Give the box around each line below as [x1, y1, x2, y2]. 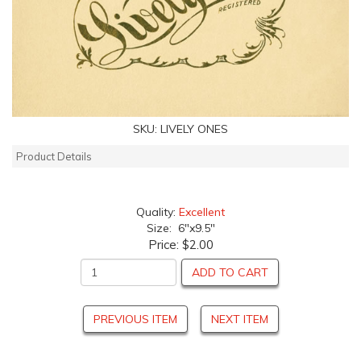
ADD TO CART [192, 264, 268, 280]
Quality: [136, 204, 179, 219]
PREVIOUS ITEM [93, 311, 177, 326]
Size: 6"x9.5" [146, 220, 215, 235]
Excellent [179, 204, 225, 219]
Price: [147, 236, 182, 252]
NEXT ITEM [210, 311, 268, 326]
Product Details [16, 149, 92, 163]
